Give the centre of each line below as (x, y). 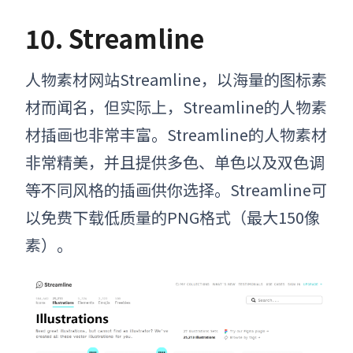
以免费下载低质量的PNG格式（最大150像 (173, 217)
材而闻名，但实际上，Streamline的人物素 (176, 106)
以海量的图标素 (272, 79)
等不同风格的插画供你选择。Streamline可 (176, 189)
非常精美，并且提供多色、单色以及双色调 (175, 162)
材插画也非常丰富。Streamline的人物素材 (176, 134)
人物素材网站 (72, 79)
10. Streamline (115, 37)
